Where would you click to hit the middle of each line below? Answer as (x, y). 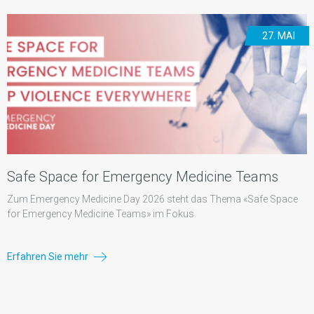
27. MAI (279, 36)
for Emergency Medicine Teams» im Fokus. (102, 214)
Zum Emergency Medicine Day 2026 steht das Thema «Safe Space (152, 199)
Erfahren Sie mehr (49, 257)
